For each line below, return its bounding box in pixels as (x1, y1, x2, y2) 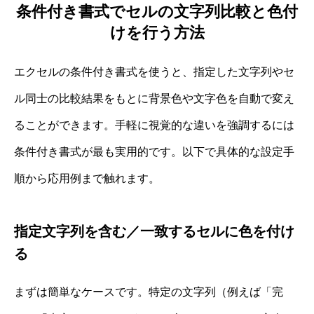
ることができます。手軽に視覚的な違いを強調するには (14, 119, 294, 132)
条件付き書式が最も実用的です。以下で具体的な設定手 (14, 146, 294, 158)
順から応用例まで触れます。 (14, 172, 160, 185)
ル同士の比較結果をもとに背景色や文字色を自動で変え (14, 93, 294, 105)
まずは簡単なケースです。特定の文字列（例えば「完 (14, 286, 283, 299)
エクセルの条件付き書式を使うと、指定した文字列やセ (14, 66, 294, 78)
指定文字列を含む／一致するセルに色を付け (14, 224, 294, 240)
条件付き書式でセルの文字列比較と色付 (16, 3, 298, 21)
